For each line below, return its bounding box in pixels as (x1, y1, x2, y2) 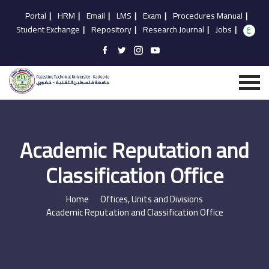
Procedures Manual (172, 8, 243, 23)
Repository (91, 22, 131, 37)
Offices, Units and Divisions (100, 190, 203, 208)
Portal (25, 8, 46, 23)
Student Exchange (16, 22, 80, 37)
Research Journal (142, 22, 204, 37)
